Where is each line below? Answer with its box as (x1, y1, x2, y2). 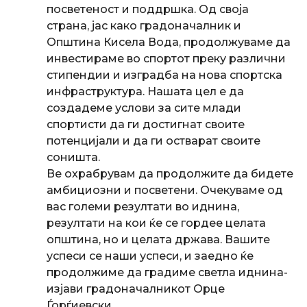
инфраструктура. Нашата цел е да (47, 84, 244, 98)
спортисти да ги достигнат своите (47, 117, 245, 131)
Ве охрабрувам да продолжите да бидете (47, 167, 293, 180)
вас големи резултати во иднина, (47, 199, 239, 213)
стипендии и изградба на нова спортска (47, 68, 282, 82)
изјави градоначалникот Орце (47, 282, 225, 295)
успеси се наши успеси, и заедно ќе (47, 249, 254, 262)
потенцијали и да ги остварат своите (47, 134, 260, 147)
